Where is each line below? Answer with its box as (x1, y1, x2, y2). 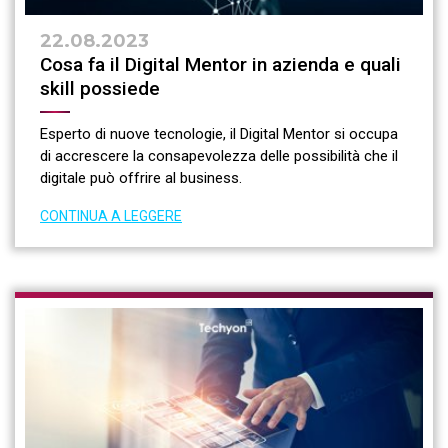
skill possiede (40, 77, 160, 101)
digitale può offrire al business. (40, 169, 242, 188)
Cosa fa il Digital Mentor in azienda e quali (40, 53, 401, 77)
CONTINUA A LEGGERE (40, 208, 182, 225)
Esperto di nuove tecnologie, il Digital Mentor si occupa (40, 125, 398, 144)
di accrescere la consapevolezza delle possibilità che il (40, 147, 398, 166)
